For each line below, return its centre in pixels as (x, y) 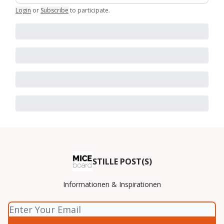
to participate (89, 10)
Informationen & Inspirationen (112, 184)
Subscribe (54, 10)
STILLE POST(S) (122, 161)
